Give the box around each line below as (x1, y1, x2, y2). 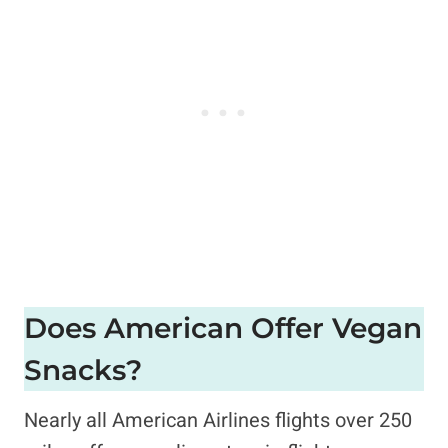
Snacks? (24, 353, 142, 387)
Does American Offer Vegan (24, 311, 422, 345)
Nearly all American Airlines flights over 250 (24, 406, 412, 435)
